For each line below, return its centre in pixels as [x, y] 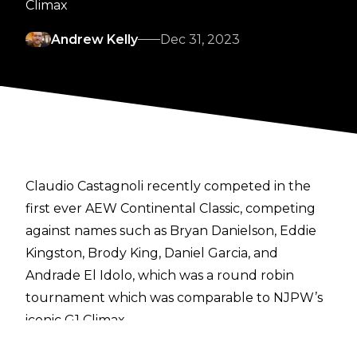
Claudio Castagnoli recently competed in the [168, 186]
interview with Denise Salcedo [156, 342]
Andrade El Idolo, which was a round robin [160, 275]
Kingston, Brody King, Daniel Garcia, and [152, 253]
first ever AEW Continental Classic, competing [171, 208]
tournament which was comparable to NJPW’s [174, 297]
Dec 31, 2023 [200, 39]
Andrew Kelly [94, 39]
